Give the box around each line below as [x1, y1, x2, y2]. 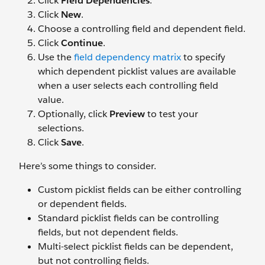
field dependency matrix [74, 51, 181, 64]
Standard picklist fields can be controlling [38, 212, 219, 225]
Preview [109, 108, 145, 121]
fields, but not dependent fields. [38, 226, 178, 239]
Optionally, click [38, 108, 109, 121]
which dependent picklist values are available [38, 65, 236, 78]
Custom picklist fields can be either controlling [38, 183, 241, 196]
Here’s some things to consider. [19, 160, 156, 173]
